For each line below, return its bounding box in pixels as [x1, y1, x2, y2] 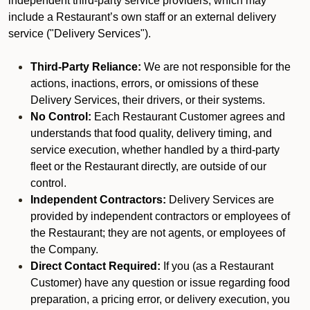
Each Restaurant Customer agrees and [91, 111, 285, 122]
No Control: [30, 111, 91, 122]
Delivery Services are [166, 194, 274, 206]
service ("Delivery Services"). [8, 28, 151, 39]
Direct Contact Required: [30, 260, 161, 272]
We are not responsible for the [141, 61, 291, 73]
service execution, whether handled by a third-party [30, 144, 280, 156]
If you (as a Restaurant [161, 260, 273, 272]
